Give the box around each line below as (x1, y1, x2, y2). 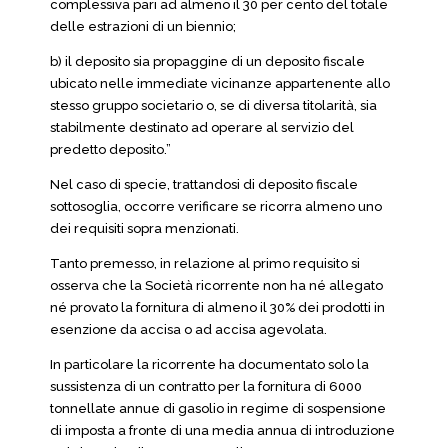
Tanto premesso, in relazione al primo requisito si (50, 256, 360, 271)
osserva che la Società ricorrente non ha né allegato (50, 278, 383, 293)
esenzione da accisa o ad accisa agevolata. (50, 322, 327, 337)
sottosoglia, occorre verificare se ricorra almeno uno (50, 199, 382, 214)
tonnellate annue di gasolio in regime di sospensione (50, 401, 386, 416)
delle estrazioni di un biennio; (50, 19, 236, 34)
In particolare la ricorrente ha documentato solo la (50, 357, 369, 372)
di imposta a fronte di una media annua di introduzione (50, 423, 395, 438)
